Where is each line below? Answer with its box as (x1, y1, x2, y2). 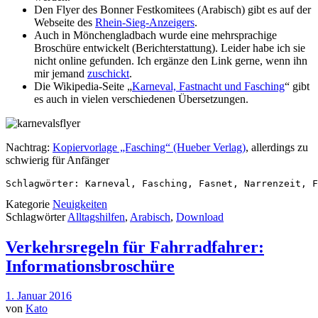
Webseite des (34, 16, 95, 28)
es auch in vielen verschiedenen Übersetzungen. (34, 92, 248, 105)
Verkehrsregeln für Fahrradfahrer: (6, 237, 264, 256)
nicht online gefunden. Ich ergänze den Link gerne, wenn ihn (34, 54, 307, 67)
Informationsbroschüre (6, 256, 175, 275)
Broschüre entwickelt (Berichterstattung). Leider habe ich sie (34, 41, 305, 54)
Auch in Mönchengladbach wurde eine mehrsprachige (34, 28, 277, 41)
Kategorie (6, 197, 53, 210)
